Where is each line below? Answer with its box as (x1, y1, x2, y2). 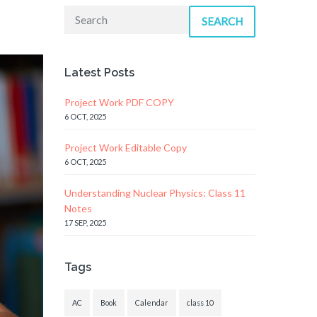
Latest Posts (64, 65, 134, 79)
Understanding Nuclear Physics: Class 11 (64, 186, 246, 199)
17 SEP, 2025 (64, 217, 106, 227)
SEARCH (202, 14, 243, 28)
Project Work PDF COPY (64, 96, 174, 108)
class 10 (187, 297, 214, 307)
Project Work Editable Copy (64, 141, 187, 154)
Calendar (135, 297, 168, 307)
